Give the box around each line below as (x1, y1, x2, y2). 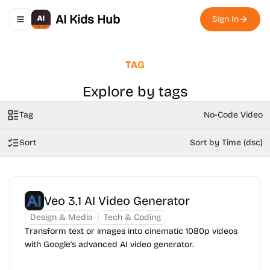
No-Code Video (204, 110, 263, 120)
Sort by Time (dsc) (190, 137, 263, 148)
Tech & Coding (104, 212, 161, 222)
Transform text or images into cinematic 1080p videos (25, 226, 237, 236)
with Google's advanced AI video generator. (25, 239, 193, 250)
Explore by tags (82, 83, 188, 100)
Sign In (212, 14, 239, 24)
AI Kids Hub (55, 12, 120, 27)
